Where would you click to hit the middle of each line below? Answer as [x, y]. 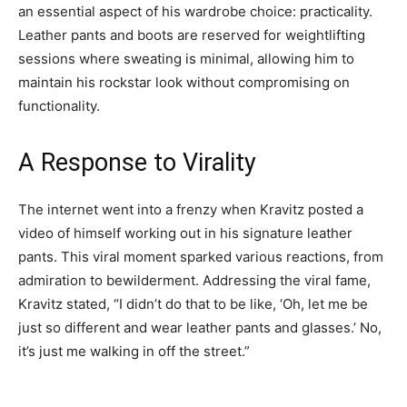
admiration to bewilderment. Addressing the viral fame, [194, 280]
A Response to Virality [137, 162]
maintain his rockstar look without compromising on [184, 82]
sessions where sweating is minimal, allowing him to [186, 58]
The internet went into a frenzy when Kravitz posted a [191, 209]
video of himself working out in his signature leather [185, 233]
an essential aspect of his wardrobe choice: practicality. [195, 11]
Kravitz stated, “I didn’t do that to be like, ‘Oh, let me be [193, 303]
